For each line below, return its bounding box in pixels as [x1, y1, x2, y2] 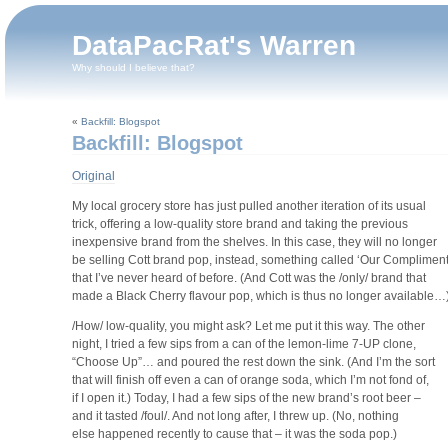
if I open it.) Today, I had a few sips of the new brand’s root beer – [71, 391, 421, 405]
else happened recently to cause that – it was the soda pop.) [71, 427, 397, 441]
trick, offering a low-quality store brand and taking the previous [71, 217, 408, 231]
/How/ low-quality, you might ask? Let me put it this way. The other [71, 319, 425, 333]
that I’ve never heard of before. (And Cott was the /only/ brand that [71, 271, 426, 285]
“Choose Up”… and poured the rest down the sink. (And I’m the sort [71, 355, 435, 369]
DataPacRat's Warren [72, 30, 357, 61]
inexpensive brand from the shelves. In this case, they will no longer [71, 235, 437, 249]
